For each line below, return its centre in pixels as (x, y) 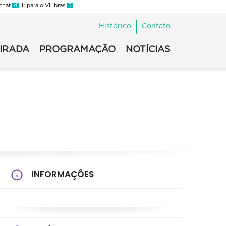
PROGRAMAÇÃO (77, 50)
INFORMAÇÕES (63, 174)
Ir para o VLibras (42, 5)
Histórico (115, 26)
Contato (156, 26)
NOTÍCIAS (148, 50)
